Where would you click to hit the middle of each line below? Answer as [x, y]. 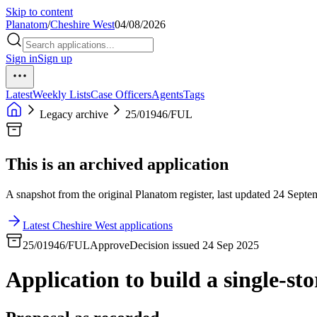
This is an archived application [117, 164]
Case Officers [121, 94]
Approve [110, 245]
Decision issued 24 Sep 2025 [194, 245]
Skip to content [39, 12]
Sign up [55, 58]
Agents [167, 94]
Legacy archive [74, 114]
